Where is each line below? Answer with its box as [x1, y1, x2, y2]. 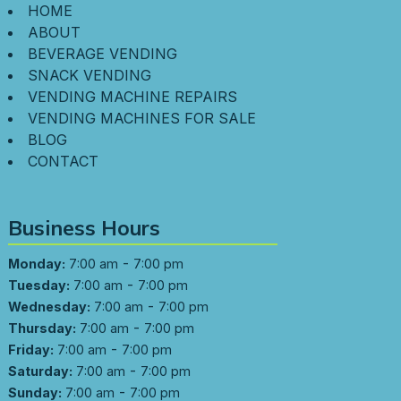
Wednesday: [7, 298, 90, 314]
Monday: [7, 255, 65, 271]
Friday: [7, 341, 54, 357]
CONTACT [27, 152, 98, 171]
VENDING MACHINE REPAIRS [27, 88, 237, 107]
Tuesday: [7, 277, 70, 293]
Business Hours [7, 214, 160, 241]
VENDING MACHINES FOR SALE [27, 109, 256, 128]
